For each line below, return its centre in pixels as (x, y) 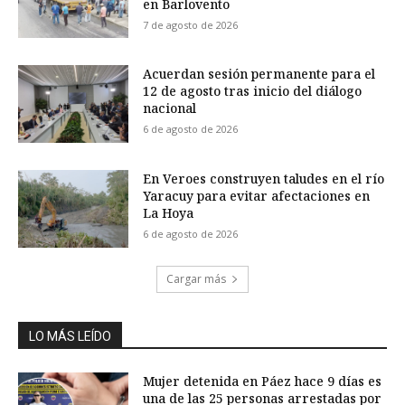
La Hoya (169, 213)
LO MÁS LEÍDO (70, 336)
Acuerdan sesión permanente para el (259, 74)
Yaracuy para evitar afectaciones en (257, 196)
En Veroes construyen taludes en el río (264, 179)
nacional (170, 108)
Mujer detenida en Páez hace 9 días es (263, 381)
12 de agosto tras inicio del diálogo (253, 91)
